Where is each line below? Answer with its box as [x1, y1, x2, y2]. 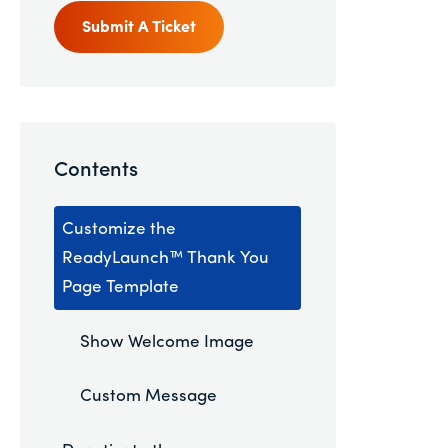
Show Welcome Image [79, 333, 254, 351]
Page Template [62, 278, 180, 296]
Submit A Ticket [81, 20, 196, 37]
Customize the [62, 220, 177, 238]
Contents [53, 160, 138, 181]
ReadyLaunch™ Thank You [62, 249, 270, 267]
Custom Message [79, 388, 217, 406]
